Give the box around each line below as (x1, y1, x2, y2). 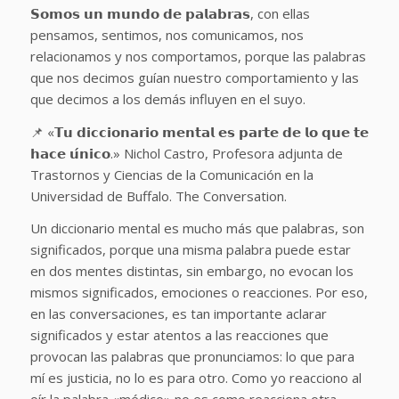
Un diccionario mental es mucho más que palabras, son (29, 219, 364, 238)
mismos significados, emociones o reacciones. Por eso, (29, 283, 368, 302)
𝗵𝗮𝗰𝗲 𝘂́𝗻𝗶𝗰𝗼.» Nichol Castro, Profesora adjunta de (29, 143, 343, 162)
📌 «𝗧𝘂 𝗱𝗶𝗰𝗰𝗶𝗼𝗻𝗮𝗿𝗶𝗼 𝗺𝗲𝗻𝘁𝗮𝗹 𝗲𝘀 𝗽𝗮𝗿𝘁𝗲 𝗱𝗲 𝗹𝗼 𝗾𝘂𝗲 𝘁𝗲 (29, 122, 369, 141)
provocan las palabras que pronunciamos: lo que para (29, 347, 354, 366)
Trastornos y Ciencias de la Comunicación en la (29, 165, 313, 183)
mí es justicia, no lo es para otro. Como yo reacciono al (29, 369, 362, 387)
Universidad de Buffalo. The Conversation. (29, 186, 290, 205)
